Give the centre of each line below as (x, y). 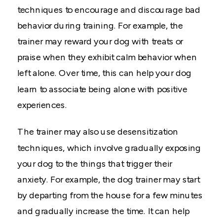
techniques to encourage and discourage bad (109, 10)
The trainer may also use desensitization (98, 132)
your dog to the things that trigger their (95, 164)
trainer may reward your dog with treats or (100, 41)
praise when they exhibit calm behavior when (107, 57)
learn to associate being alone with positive (102, 89)
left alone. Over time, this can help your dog (104, 73)
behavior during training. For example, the (100, 26)
